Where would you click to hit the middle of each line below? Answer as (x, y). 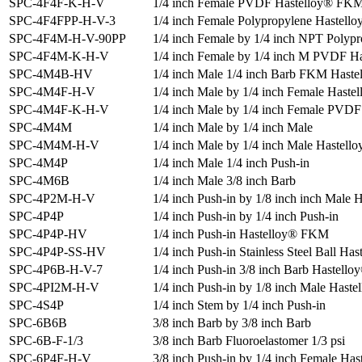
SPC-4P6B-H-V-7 (56, 270)
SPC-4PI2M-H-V (54, 288)
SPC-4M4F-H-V (52, 92)
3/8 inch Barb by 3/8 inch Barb (232, 323)
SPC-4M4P (38, 163)
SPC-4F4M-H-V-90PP (67, 39)
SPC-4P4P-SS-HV (57, 252)
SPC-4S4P (36, 305)
